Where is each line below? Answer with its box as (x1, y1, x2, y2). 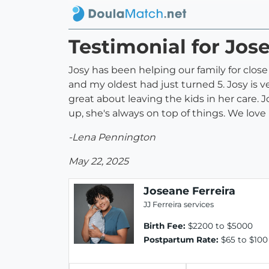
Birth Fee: (144, 221, 186, 231)
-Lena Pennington (68, 131, 156, 144)
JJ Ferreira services (144, 200, 214, 210)
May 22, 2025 (68, 156, 128, 168)
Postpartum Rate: (144, 235, 219, 245)
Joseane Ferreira (144, 184, 235, 198)
